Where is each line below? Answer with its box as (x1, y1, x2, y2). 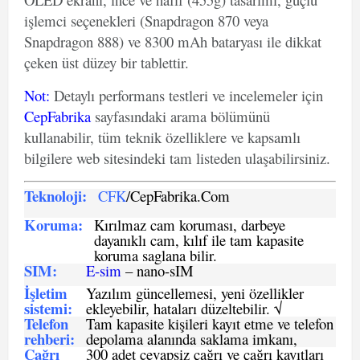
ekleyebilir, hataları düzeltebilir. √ (86, 298, 282, 318)
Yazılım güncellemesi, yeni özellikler (86, 283, 304, 303)
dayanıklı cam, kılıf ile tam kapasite (94, 230, 304, 250)
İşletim (24, 282, 67, 304)
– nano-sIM (121, 260, 194, 280)
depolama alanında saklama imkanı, (86, 329, 297, 349)
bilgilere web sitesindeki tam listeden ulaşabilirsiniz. (24, 148, 330, 168)
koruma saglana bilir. (94, 245, 217, 265)
